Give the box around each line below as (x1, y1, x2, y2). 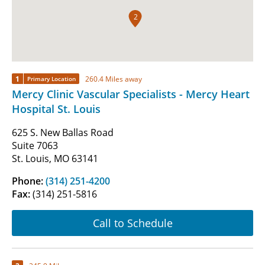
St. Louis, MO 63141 (12, 152, 98, 166)
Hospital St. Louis (12, 102, 101, 117)
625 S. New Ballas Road (12, 126, 114, 140)
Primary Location (27, 75, 76, 83)
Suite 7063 (12, 139, 58, 153)
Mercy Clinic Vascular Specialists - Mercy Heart (12, 87, 250, 102)
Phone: (12, 174, 46, 188)
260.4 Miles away (85, 73, 142, 84)
